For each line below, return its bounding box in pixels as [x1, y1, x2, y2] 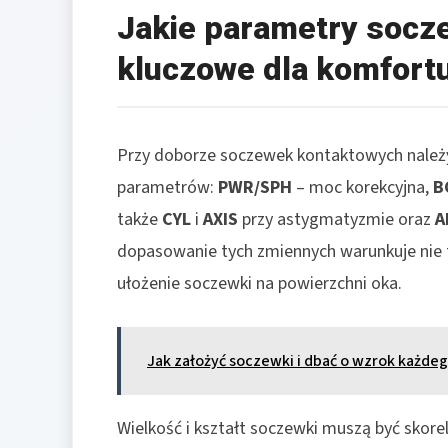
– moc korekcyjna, [292, 174, 433, 200]
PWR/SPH [218, 174, 292, 200]
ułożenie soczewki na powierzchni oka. [117, 270, 402, 296]
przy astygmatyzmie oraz [238, 206, 435, 232]
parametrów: [117, 174, 218, 200]
